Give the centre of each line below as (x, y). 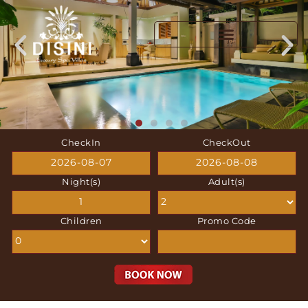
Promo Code (227, 220)
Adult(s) (227, 181)
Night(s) (81, 181)
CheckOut (227, 142)
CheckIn (81, 142)
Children (81, 220)
